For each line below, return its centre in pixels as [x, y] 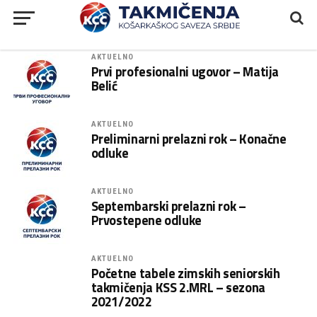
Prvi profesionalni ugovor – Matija [185, 71]
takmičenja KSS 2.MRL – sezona [178, 287]
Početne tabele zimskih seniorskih [185, 273]
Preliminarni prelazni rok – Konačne [189, 139]
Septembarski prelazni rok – [168, 206]
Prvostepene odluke [146, 220]
